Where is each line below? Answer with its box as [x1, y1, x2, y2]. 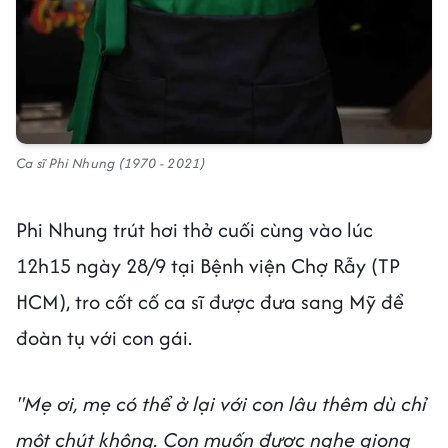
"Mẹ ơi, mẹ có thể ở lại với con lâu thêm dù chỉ [16, 388, 427, 418]
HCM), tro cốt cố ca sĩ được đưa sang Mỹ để [16, 286, 404, 316]
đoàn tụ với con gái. [16, 322, 197, 352]
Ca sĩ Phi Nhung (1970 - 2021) [16, 152, 206, 173]
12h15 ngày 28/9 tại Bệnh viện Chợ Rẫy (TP [16, 250, 400, 280]
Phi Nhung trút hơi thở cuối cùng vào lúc [16, 214, 373, 244]
